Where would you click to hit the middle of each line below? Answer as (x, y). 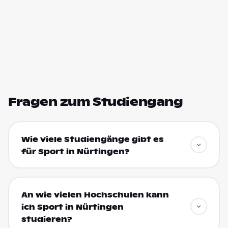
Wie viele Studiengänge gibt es (92, 139)
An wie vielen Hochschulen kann (95, 195)
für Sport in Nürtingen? (75, 151)
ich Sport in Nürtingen (72, 207)
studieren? (47, 219)
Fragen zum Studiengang (96, 102)
